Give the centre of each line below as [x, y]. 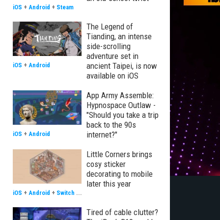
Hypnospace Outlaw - [121, 105]
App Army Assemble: [120, 95]
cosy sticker [106, 164]
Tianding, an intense [119, 36]
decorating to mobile [120, 174]
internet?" [102, 135]
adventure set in [112, 56]
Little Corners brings [119, 154]
